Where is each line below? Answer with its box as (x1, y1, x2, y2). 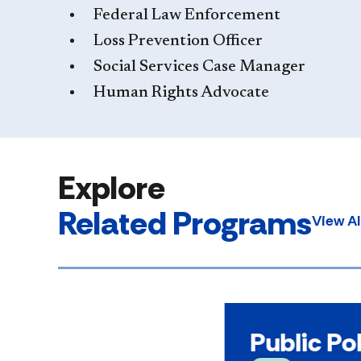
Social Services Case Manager (93, 59, 305, 75)
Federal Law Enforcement (93, 7, 280, 23)
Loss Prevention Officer (93, 33, 263, 49)
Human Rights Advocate (93, 85, 269, 101)
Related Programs (58, 202, 312, 244)
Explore (58, 167, 165, 209)
